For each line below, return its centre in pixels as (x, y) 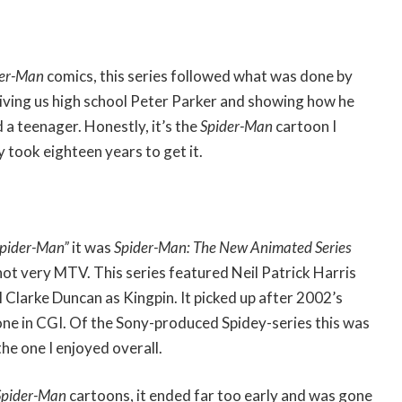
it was (93, 247)
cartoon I (306, 126)
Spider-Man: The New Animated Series (233, 247)
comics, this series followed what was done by (200, 75)
